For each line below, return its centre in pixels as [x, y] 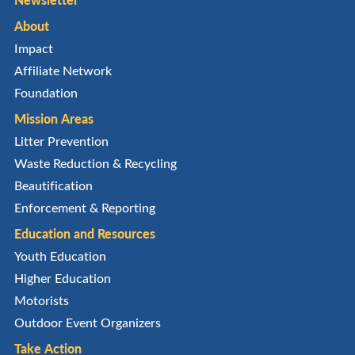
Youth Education [60, 256]
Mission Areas [53, 119]
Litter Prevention [61, 141]
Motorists [41, 300]
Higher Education [62, 278]
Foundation [46, 93]
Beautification [53, 185]
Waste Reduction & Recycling [95, 163]
